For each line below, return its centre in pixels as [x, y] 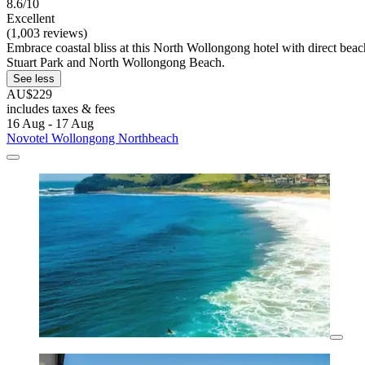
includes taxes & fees [61, 109]
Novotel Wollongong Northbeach [92, 139]
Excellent [31, 19]
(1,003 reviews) [47, 33]
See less [34, 79]
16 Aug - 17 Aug [50, 124]
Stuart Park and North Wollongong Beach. [116, 63]
